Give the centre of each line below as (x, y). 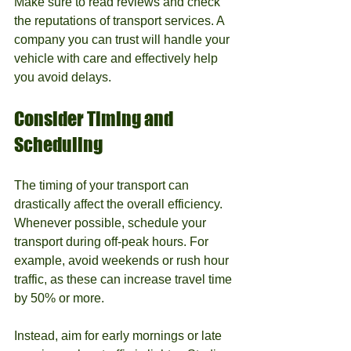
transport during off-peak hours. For (113, 242)
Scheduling (58, 145)
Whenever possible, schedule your (112, 223)
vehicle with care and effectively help (118, 58)
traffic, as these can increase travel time (125, 279)
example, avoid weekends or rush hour (123, 261)
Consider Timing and (95, 119)
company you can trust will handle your (123, 40)
